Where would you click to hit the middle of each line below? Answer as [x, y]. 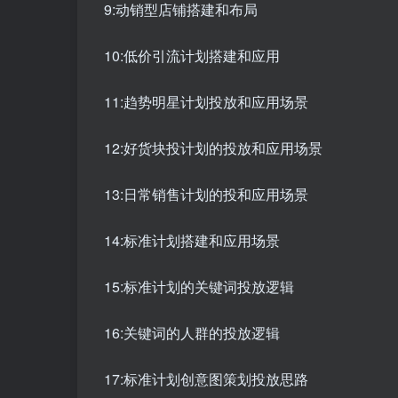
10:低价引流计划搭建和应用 [192, 56]
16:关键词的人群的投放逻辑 [192, 333]
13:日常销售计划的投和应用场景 [206, 195]
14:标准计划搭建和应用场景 [192, 241]
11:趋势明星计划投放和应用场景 [206, 102]
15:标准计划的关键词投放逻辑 [199, 287]
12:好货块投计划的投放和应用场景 [213, 148]
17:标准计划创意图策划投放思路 [206, 379]
